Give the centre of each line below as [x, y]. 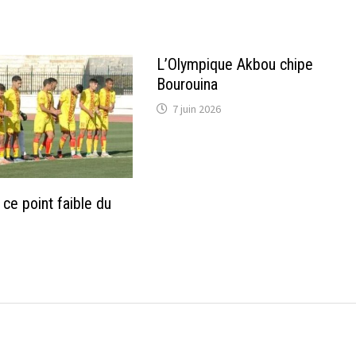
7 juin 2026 [196, 108]
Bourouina [187, 84]
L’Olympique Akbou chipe [234, 64]
